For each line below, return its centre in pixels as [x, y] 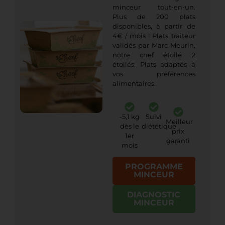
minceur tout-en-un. [154, 8]
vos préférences [154, 74]
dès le [130, 127]
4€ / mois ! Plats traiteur [154, 36]
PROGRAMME [154, 167]
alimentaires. [134, 84]
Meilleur [180, 122]
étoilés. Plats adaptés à [154, 65]
